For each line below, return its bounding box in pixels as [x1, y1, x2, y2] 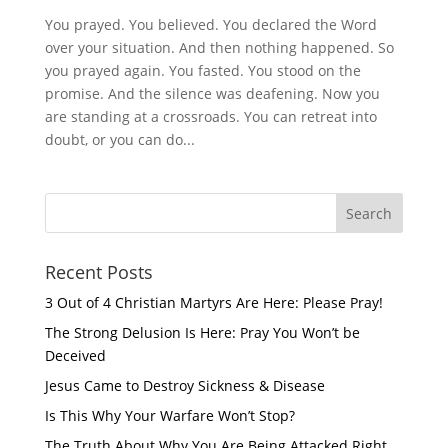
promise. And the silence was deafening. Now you [44, 83, 380, 103]
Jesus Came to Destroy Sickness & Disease [44, 375, 325, 395]
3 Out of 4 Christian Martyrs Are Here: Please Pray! [44, 292, 383, 312]
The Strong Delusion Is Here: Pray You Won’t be [44, 322, 360, 342]
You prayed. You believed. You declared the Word [44, 14, 377, 34]
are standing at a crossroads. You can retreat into [44, 106, 377, 126]
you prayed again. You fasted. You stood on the [44, 60, 361, 80]
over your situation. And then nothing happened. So [44, 37, 394, 57]
